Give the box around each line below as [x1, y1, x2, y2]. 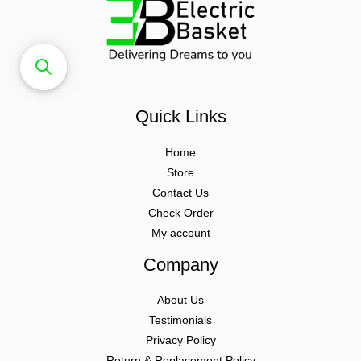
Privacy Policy [145, 334, 216, 347]
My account [151, 226, 210, 239]
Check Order [147, 206, 214, 219]
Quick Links [135, 106, 226, 127]
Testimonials [149, 314, 212, 327]
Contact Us [152, 186, 209, 199]
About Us [157, 294, 204, 307]
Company [143, 254, 218, 275]
